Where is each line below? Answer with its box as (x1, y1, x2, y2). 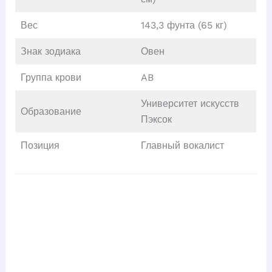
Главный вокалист (140, 139, 224, 151)
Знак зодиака (20, 45, 81, 57)
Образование (20, 105, 81, 117)
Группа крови (20, 71, 81, 83)
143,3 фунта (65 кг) (140, 19, 227, 31)
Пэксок (140, 113, 172, 125)
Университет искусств (140, 97, 239, 109)
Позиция (20, 139, 59, 151)
